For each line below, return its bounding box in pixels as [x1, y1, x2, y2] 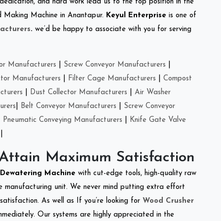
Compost [163, 74, 192, 82]
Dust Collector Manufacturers [30, 88, 127, 96]
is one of [166, 11, 196, 19]
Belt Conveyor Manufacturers [21, 102, 116, 110]
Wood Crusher [143, 197, 194, 205]
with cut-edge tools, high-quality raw [78, 169, 196, 177]
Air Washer [135, 88, 171, 96]
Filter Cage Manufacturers [68, 74, 156, 82]
